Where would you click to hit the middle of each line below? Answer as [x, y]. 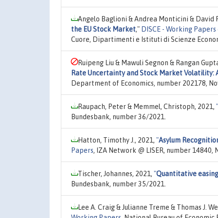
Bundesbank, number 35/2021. [118, 184]
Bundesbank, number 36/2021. [118, 117]
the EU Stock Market [103, 29]
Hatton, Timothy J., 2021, [117, 140]
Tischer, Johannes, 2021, [116, 173]
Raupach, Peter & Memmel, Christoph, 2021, [147, 106]
